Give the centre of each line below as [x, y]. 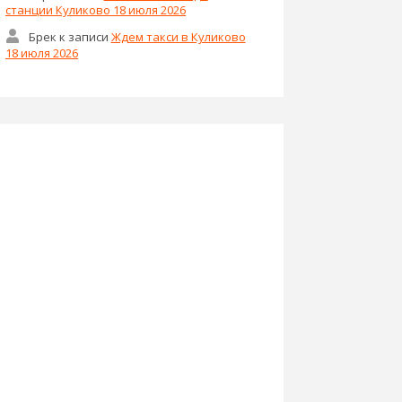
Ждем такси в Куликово [178, 37]
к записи [83, 37]
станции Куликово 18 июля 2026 [96, 10]
